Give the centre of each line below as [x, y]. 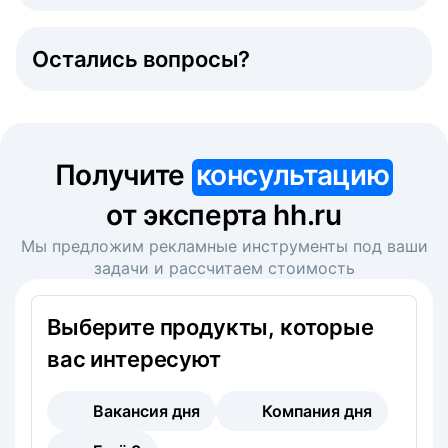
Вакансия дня [146, 410]
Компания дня [317, 410]
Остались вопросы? [141, 58]
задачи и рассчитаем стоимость [224, 267]
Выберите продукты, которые [210, 326]
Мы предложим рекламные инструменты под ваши [224, 245]
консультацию [292, 174]
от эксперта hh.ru [224, 214]
